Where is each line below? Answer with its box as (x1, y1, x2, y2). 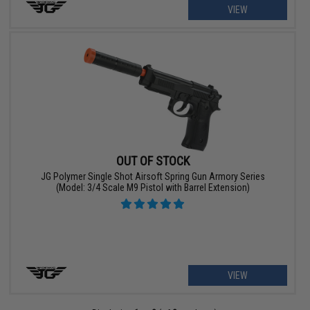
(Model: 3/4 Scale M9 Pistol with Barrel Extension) (55, 181, 250, 193)
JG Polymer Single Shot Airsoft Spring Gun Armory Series (40, 170, 265, 182)
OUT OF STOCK (116, 153, 190, 168)
